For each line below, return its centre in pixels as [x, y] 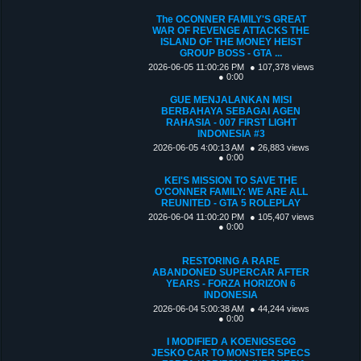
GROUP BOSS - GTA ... [231, 53]
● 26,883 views [279, 147]
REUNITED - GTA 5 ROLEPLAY [231, 203]
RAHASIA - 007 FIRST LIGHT [231, 122]
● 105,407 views [282, 216]
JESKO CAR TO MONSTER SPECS [231, 353]
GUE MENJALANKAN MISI [231, 100]
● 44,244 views [279, 308]
